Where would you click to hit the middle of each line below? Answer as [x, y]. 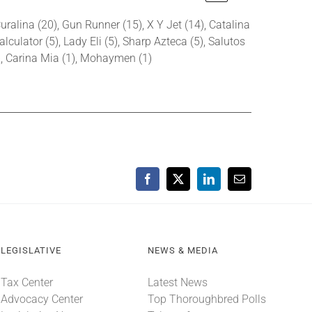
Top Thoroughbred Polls [206, 299]
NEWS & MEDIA [182, 250]
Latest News [177, 282]
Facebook [168, 184]
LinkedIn [228, 184]
